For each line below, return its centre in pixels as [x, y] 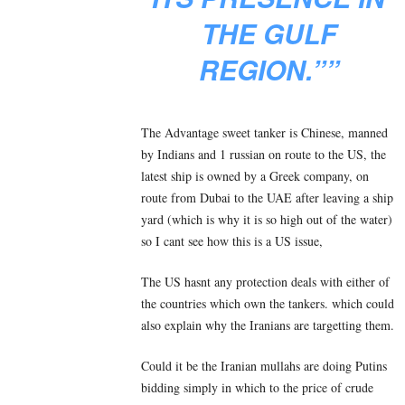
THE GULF [268, 33]
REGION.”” [268, 69]
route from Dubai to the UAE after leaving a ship [267, 197]
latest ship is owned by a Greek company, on [255, 175]
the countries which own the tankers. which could [268, 303]
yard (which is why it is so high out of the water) [267, 219]
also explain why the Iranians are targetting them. [268, 325]
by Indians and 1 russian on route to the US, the [264, 154]
